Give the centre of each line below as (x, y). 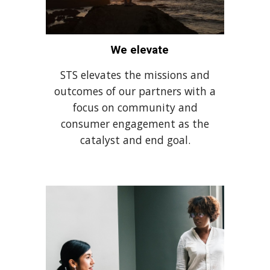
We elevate (141, 50)
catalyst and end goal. (135, 140)
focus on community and (135, 108)
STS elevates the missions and (135, 75)
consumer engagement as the (135, 124)
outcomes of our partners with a (135, 91)
